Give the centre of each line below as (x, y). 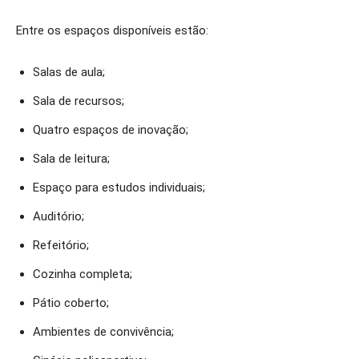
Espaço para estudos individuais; (119, 188)
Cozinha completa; (83, 274)
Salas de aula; (69, 72)
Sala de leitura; (71, 159)
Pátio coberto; (71, 303)
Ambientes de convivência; (103, 332)
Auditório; (58, 216)
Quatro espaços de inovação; (111, 130)
